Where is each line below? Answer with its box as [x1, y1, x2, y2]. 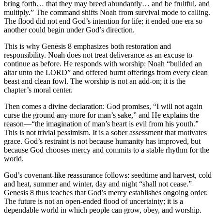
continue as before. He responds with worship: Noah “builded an [4, 59, 202, 68]
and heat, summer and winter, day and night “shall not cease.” [4, 179, 192, 188]
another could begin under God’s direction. [4, 25, 135, 34]
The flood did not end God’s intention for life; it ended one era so [4, 16, 202, 25]
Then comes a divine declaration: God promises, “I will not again [4, 102, 202, 110]
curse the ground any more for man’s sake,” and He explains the [4, 110, 199, 119]
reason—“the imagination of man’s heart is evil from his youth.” [4, 119, 199, 128]
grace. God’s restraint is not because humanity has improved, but [4, 137, 201, 145]
